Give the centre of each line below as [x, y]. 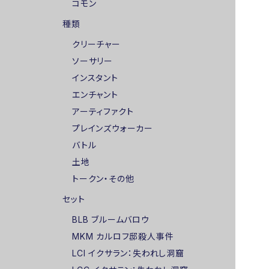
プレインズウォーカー [113, 128]
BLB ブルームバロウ [111, 219]
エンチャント [95, 95]
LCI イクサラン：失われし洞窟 [128, 253]
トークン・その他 [103, 179]
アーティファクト [103, 111]
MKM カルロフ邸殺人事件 [123, 236]
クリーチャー [96, 44]
